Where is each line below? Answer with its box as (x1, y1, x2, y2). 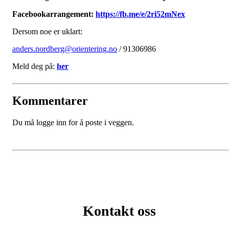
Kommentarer (12, 94, 88, 108)
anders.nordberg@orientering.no (12, 44, 117, 53)
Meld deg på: (12, 61, 57, 71)
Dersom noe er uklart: (12, 27, 82, 36)
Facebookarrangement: (12, 9, 96, 18)
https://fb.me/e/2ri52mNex (96, 9, 185, 18)
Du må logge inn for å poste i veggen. (12, 118, 134, 127)
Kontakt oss (82, 203, 156, 219)
